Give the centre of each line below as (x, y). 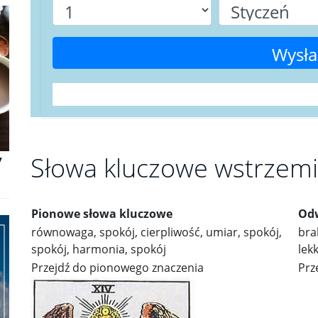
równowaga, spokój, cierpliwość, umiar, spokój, (157, 232)
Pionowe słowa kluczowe (102, 214)
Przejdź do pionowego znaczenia (117, 268)
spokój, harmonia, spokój (99, 249)
